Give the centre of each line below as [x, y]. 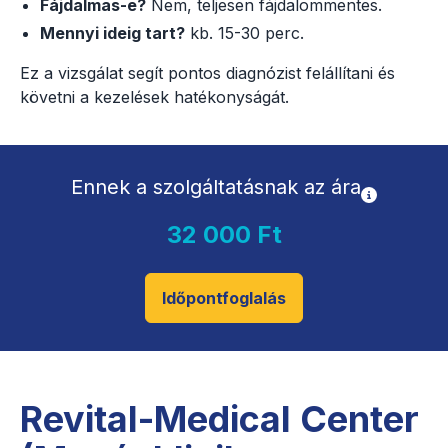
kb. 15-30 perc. [244, 32]
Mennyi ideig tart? [112, 32]
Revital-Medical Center [219, 418]
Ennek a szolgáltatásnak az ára [216, 186]
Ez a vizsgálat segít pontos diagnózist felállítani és [207, 72]
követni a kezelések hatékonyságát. [154, 96]
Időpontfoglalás [224, 297]
